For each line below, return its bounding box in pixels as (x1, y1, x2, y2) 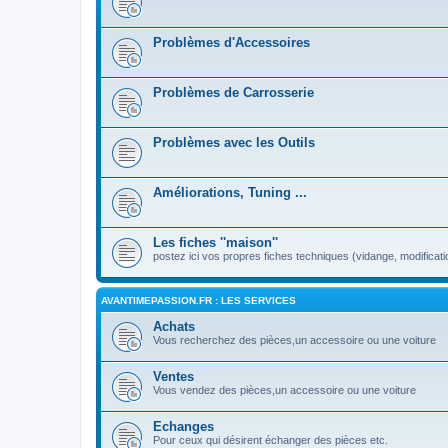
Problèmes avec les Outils (153, 135, 315, 150)
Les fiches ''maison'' (153, 235, 278, 250)
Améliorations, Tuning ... (153, 185, 307, 200)
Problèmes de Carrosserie (153, 85, 314, 100)
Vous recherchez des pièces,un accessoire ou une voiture (153, 334, 436, 346)
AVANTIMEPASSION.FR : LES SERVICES (101, 295, 296, 306)
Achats (153, 319, 195, 334)
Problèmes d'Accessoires (153, 35, 310, 50)
